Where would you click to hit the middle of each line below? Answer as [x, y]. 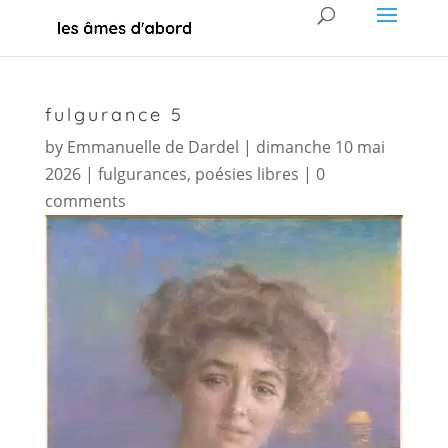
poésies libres [246, 174]
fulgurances [142, 174]
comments [85, 201]
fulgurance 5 [114, 114]
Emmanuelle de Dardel [152, 147]
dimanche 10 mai [320, 147]
